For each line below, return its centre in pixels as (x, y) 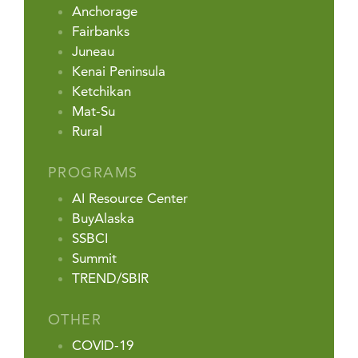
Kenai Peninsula (119, 72)
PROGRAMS (93, 173)
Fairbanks (101, 32)
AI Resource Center (130, 199)
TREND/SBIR (110, 278)
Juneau (93, 52)
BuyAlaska (103, 219)
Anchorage (105, 12)
